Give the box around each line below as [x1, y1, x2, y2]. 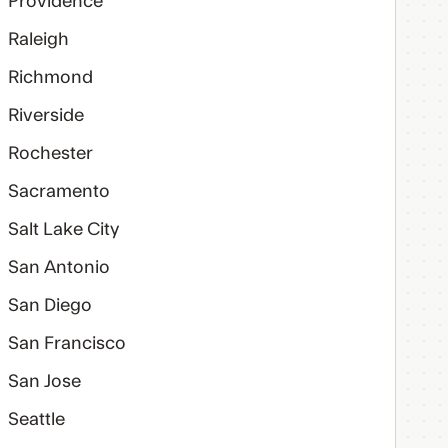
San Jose [7, 373, 81, 390]
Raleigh [7, 31, 69, 48]
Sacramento [7, 183, 110, 200]
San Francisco [7, 335, 126, 352]
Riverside [7, 107, 84, 124]
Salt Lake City [7, 221, 119, 238]
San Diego [7, 297, 92, 314]
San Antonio [7, 259, 110, 276]
